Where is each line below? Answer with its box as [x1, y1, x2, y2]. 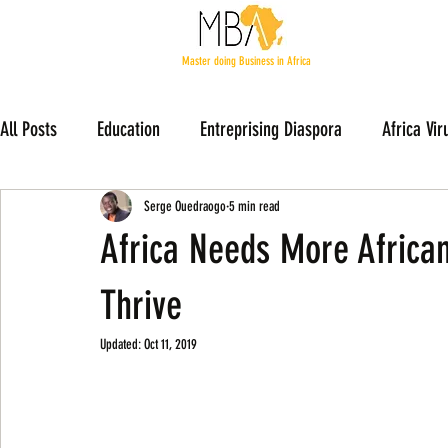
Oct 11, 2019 [144, 336, 197, 353]
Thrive [100, 282, 182, 329]
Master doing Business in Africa [182, 54, 311, 68]
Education [97, 116, 160, 141]
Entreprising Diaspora [200, 116, 342, 141]
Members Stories [40, 196, 154, 221]
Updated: [100, 336, 144, 353]
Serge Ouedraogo [144, 197, 226, 215]
